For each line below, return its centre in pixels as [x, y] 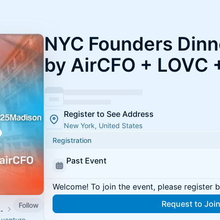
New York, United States [103, 125]
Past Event [86, 161]
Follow [29, 205]
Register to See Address [109, 114]
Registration [72, 140]
